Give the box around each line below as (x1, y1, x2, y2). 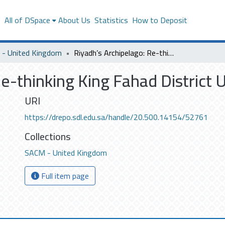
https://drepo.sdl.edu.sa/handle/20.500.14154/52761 (25, 109, 208, 125)
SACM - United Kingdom (25, 145, 107, 160)
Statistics (94, 13, 128, 28)
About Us (58, 13, 90, 28)
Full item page (39, 168, 89, 183)
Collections (25, 127, 71, 146)
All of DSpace (4, 13, 50, 28)
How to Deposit (132, 13, 187, 28)
